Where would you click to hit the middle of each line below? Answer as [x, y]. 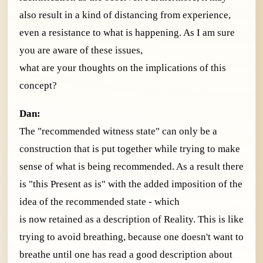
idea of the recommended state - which [100, 202]
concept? [38, 85]
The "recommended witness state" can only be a [118, 131]
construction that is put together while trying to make [130, 149]
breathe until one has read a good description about [126, 255]
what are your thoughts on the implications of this [123, 68]
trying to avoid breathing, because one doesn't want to [131, 237]
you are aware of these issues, [81, 50]
